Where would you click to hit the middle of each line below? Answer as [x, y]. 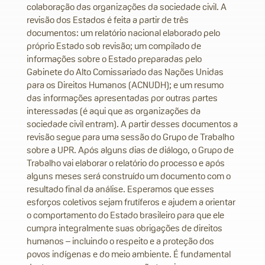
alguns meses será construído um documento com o [129, 176]
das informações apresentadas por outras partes [122, 98]
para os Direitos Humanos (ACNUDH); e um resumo [125, 85]
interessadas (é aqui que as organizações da [114, 111]
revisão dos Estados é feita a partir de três [108, 20]
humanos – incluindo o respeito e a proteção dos [120, 241]
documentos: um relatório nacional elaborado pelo [123, 33]
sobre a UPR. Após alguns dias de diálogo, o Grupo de [130, 150]
